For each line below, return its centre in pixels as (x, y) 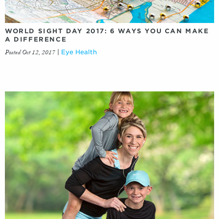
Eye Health (79, 52)
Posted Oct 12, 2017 (30, 54)
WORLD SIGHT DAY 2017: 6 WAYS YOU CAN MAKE (107, 31)
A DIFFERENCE (36, 40)
